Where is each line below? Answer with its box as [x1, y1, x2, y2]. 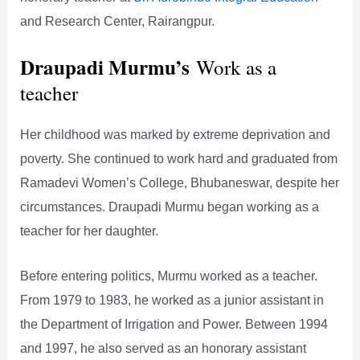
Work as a [196, 53, 277, 80]
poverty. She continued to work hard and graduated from [20, 150, 338, 166]
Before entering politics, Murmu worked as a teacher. [20, 268, 318, 283]
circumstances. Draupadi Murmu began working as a [20, 198, 320, 214]
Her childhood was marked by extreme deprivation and [20, 126, 331, 141]
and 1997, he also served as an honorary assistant [20, 340, 307, 355]
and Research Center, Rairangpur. [20, 14, 215, 29]
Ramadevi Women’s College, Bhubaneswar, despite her [20, 174, 340, 190]
